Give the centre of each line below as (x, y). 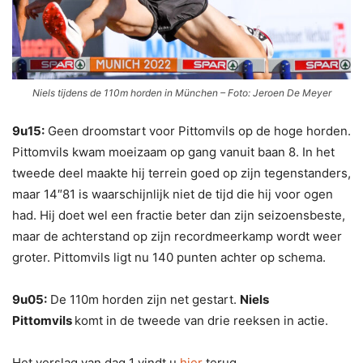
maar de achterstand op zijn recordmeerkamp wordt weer (177, 237)
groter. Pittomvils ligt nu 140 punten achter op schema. (169, 258)
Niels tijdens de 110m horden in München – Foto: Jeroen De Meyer (181, 93)
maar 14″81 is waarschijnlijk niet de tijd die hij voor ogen (173, 194)
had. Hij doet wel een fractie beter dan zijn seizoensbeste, (179, 216)
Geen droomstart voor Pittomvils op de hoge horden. (198, 131)
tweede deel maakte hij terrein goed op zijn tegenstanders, (181, 173)
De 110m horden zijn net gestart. (143, 300)
